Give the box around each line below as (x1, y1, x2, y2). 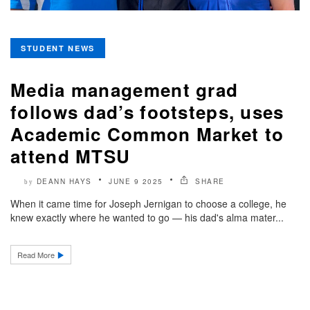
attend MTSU (10, 143, 131, 169)
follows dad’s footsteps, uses (10, 98, 284, 125)
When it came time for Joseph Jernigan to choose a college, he (10, 196, 286, 210)
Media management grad (10, 76, 239, 102)
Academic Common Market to (10, 120, 284, 147)
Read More (17, 248, 57, 260)
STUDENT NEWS (21, 42, 95, 53)
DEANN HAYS (36, 176, 92, 186)
